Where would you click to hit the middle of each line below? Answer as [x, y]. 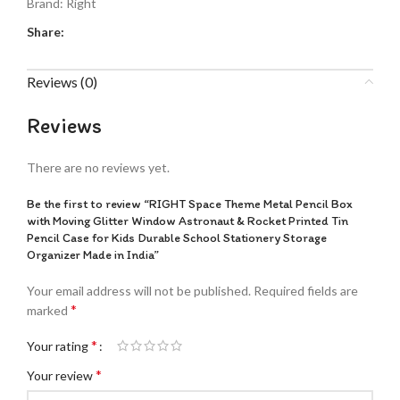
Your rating [59, 346]
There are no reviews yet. [98, 167]
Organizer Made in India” [93, 254]
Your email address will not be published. [139, 290]
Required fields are [306, 290]
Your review [61, 375]
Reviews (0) [62, 81]
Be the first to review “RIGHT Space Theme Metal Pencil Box [190, 204]
